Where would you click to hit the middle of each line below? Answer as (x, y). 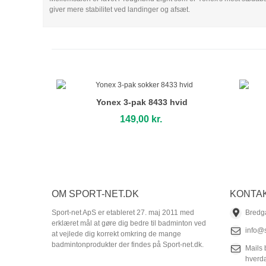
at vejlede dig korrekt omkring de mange (116, 234)
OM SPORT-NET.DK (95, 194)
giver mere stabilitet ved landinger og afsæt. (120, 9)
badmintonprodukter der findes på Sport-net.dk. (128, 245)
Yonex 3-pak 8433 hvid (142, 102)
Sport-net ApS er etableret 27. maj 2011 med (123, 213)
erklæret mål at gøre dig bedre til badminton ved (129, 223)
